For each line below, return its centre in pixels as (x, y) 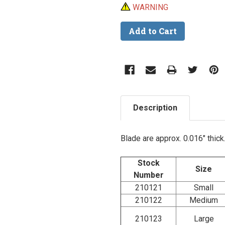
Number (148, 175)
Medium (204, 200)
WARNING (150, 7)
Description (155, 108)
